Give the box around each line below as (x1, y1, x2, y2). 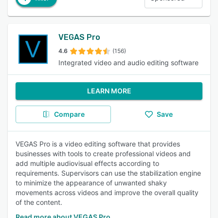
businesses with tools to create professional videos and (16, 149, 191, 158)
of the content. (16, 198, 62, 206)
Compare (54, 110, 85, 118)
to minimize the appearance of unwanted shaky (16, 179, 167, 187)
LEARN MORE (87, 87, 131, 95)
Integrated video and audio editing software (58, 58, 199, 67)
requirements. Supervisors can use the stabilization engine (16, 169, 201, 177)
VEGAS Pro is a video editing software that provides (16, 140, 180, 148)
